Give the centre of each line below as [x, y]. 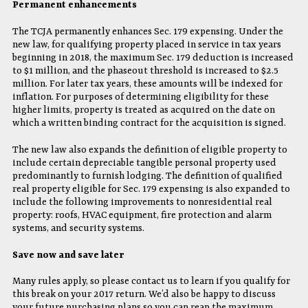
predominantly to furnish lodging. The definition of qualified [147, 176]
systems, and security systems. [78, 228]
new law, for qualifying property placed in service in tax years [146, 44]
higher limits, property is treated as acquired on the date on [143, 110]
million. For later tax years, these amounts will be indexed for [147, 84]
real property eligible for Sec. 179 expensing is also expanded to [151, 189]
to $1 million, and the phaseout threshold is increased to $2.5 [145, 70]
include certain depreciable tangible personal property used [144, 163]
